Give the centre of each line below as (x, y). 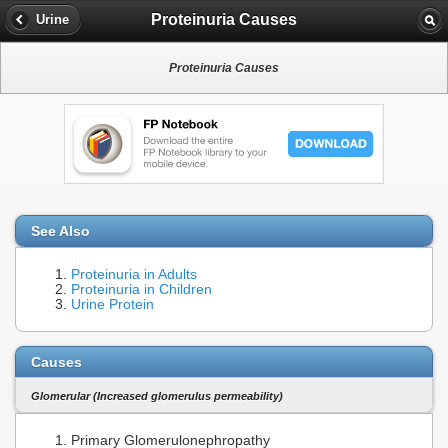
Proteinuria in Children (141, 290)
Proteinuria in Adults (134, 275)
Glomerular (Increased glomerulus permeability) (157, 395)
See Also (60, 231)
